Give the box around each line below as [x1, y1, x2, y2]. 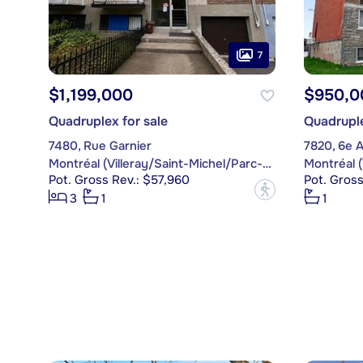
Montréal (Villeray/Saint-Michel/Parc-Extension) [262, 156, 271, 173]
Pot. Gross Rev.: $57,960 [48, 172, 190, 189]
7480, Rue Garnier [48, 138, 152, 155]
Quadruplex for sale [48, 113, 168, 130]
